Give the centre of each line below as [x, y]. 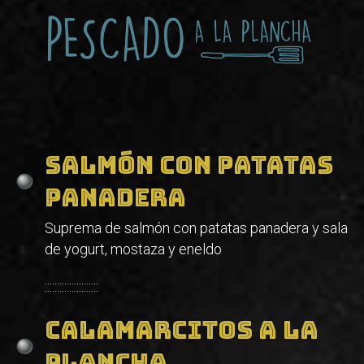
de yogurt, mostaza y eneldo [133, 249]
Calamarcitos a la [182, 329]
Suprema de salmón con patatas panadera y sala [196, 227]
